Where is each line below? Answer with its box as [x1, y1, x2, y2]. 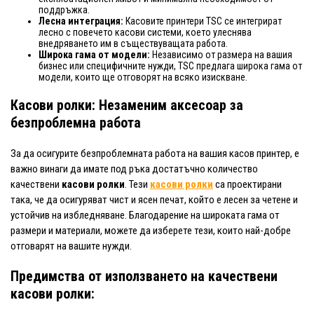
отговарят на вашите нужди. [11, 239, 132, 252]
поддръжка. [39, 4, 90, 15]
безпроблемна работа [11, 114, 141, 131]
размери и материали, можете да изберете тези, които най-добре [11, 224, 291, 237]
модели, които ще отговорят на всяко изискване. [39, 71, 247, 83]
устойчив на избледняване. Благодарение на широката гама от [11, 208, 280, 221]
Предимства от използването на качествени [11, 267, 278, 285]
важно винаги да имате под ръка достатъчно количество [11, 162, 258, 175]
